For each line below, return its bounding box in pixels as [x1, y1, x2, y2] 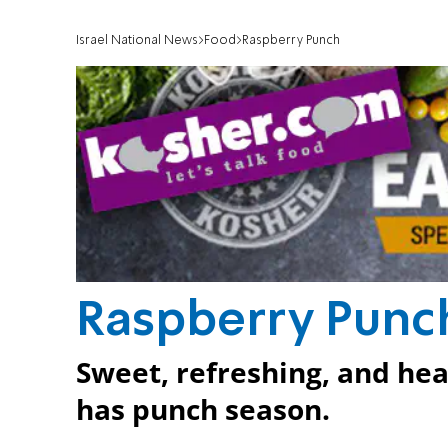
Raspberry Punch [242, 34, 340, 48]
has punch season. [76, 390, 330, 428]
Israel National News [76, 34, 198, 48]
